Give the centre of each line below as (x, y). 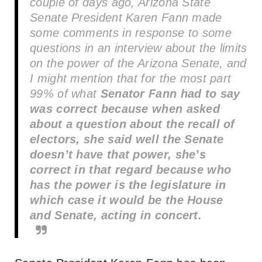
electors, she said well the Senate (127, 139)
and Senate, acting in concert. (116, 215)
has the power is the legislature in (128, 185)
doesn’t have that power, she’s (118, 154)
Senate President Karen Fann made (126, 17)
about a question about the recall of (132, 124)
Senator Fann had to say (170, 93)
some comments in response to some (131, 32)
